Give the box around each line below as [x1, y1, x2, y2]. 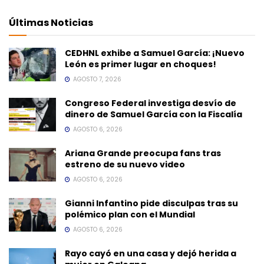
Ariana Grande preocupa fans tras [65, 147, 221, 159]
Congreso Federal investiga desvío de [65, 97, 236, 109]
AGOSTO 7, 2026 [71, 74, 121, 84]
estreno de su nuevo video [65, 158, 185, 170]
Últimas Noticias [9, 15, 93, 29]
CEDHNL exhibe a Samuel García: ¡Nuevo [65, 47, 245, 59]
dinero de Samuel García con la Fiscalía [65, 108, 242, 120]
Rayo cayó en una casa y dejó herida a [65, 247, 236, 259]
